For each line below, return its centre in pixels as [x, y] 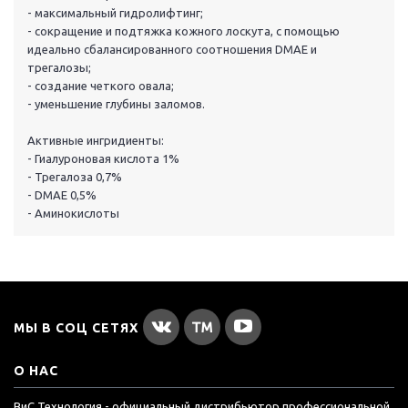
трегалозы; [59, 68]
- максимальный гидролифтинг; [115, 13]
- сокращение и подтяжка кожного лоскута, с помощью [184, 31]
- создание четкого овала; [101, 86]
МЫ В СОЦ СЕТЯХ [76, 328]
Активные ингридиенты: [96, 141]
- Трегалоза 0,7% [75, 177]
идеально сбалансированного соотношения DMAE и [172, 50]
